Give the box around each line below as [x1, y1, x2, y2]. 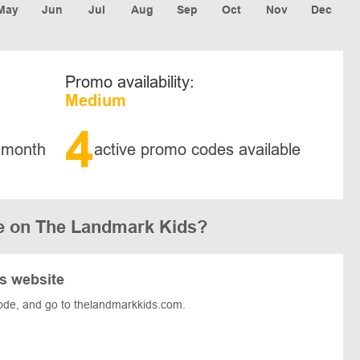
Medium [64, 91, 126, 109]
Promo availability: [64, 72, 194, 91]
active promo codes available [93, 140, 301, 158]
